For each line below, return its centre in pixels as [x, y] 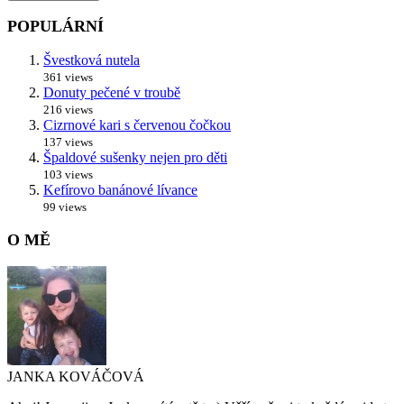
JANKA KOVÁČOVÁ [76, 376]
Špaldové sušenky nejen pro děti [135, 157]
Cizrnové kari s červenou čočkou [137, 124]
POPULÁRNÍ [55, 26]
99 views [65, 207]
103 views [68, 174]
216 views [68, 109]
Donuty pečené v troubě [112, 92]
